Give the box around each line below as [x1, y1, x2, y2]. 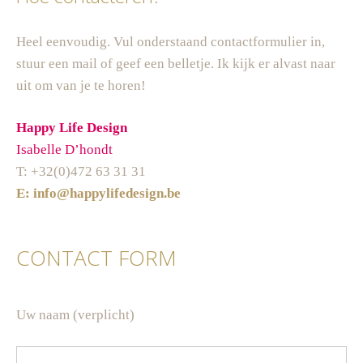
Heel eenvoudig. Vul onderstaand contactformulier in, [16, 33, 325, 49]
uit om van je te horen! [16, 77, 146, 93]
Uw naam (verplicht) [16, 306, 135, 322]
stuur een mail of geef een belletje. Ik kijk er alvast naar [16, 55, 335, 71]
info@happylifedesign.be [33, 186, 181, 202]
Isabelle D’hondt [16, 142, 113, 158]
